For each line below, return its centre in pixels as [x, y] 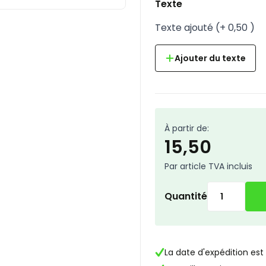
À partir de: [187, 128]
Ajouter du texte [210, 58]
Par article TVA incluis [208, 166]
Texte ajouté [184, 28]
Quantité [186, 196]
